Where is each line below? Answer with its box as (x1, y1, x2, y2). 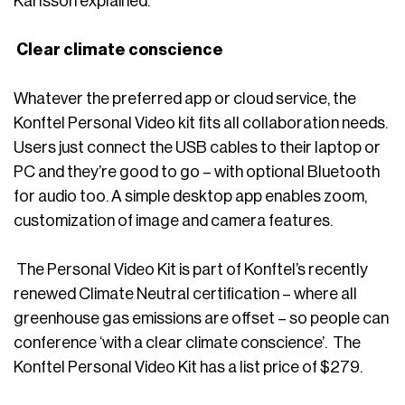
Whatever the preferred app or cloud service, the (14, 90, 356, 107)
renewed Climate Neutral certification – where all (14, 286, 357, 302)
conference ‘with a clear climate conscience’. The (14, 334, 361, 351)
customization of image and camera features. (14, 212, 333, 229)
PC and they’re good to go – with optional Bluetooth (14, 164, 380, 180)
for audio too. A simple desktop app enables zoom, (14, 188, 367, 204)
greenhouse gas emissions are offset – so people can (14, 310, 389, 326)
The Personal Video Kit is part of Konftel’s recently (14, 261, 368, 278)
